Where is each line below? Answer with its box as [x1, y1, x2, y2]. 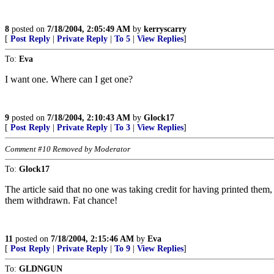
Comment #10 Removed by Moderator [5, 144, 130, 154]
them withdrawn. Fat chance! [5, 195, 117, 206]
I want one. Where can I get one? [5, 74, 133, 84]
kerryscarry [144, 24, 187, 34]
